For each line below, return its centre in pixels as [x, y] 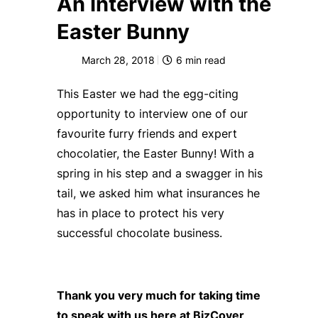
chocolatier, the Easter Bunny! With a [155, 153]
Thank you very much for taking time [158, 295]
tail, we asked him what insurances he [158, 193]
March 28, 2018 [119, 60]
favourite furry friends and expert [147, 133]
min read [206, 60]
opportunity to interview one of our [152, 113]
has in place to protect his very [140, 213]
